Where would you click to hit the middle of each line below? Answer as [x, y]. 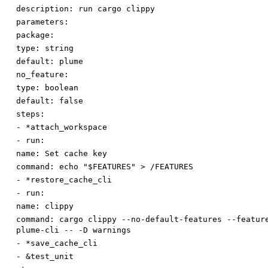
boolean [62, 88]
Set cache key [76, 154]
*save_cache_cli [62, 243]
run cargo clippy [117, 9]
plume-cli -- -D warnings [74, 230]
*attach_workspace [66, 127]
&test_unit [50, 257]
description [42, 9]
